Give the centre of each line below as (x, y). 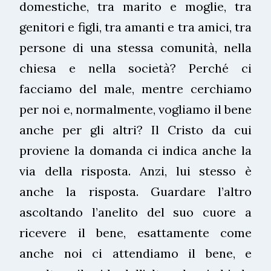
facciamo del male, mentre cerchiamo (135, 88)
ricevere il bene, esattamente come (135, 232)
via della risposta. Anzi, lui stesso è (135, 171)
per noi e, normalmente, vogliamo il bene (135, 109)
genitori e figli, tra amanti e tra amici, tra (135, 27)
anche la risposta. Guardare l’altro (135, 191)
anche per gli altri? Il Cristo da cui (135, 129)
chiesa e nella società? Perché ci (135, 68)
